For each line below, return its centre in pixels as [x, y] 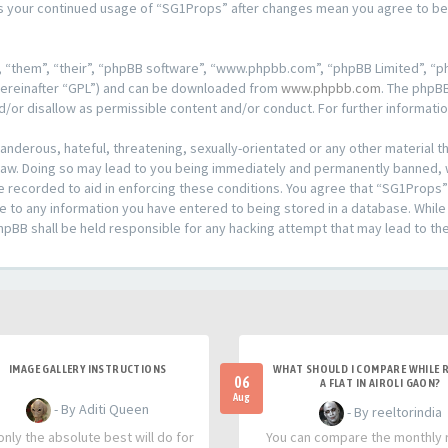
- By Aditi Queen [100, 409]
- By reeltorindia [392, 412]
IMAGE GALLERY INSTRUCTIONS [88, 369]
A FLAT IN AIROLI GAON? [380, 383]
